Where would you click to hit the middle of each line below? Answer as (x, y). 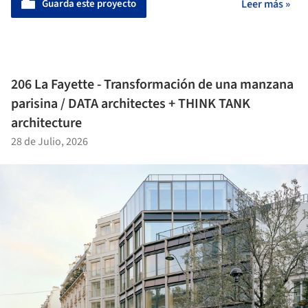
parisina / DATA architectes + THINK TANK (131, 103)
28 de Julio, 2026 (49, 141)
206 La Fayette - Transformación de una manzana (152, 84)
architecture (46, 123)
